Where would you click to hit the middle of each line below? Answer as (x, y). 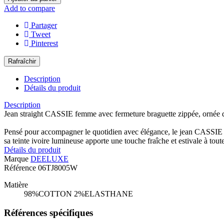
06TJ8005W (58, 167)
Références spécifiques (48, 213)
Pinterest (44, 43)
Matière (16, 184)
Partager (44, 25)
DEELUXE (49, 158)
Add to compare (29, 8)
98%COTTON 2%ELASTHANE (78, 193)
